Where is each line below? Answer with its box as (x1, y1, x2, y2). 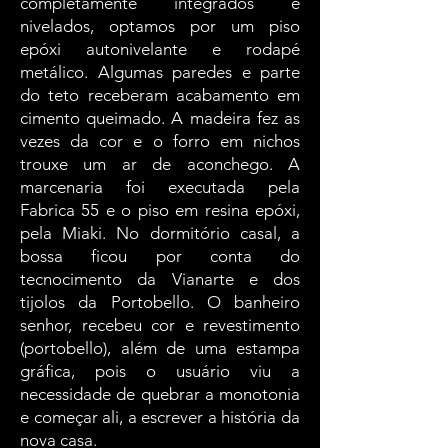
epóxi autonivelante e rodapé (20, 39, 300, 59)
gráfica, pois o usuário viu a (20, 361, 300, 381)
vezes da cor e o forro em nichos (20, 131, 300, 151)
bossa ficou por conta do (20, 246, 300, 266)
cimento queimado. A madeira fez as (20, 108, 300, 128)
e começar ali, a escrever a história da (20, 407, 300, 427)
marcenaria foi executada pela (20, 177, 300, 197)
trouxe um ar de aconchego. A (20, 154, 300, 174)
